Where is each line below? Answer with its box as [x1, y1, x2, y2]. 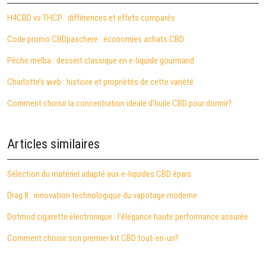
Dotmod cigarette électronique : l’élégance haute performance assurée [7, 211, 248, 222]
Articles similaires [7, 137, 100, 151]
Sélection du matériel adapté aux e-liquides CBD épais [7, 169, 191, 179]
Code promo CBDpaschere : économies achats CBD [7, 34, 184, 45]
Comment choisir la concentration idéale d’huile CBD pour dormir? [7, 98, 232, 109]
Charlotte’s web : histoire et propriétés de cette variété [7, 77, 194, 87]
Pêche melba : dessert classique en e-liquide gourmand [7, 55, 194, 66]
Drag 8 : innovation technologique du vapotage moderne [7, 190, 197, 201]
